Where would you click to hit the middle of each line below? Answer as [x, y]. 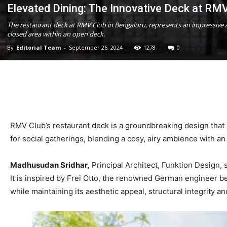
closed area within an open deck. [56, 34]
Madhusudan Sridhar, [50, 165]
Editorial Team [39, 48]
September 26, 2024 [96, 48]
